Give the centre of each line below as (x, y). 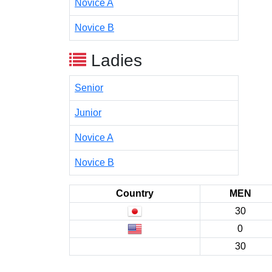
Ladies (114, 60)
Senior (89, 88)
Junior (88, 113)
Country (135, 193)
